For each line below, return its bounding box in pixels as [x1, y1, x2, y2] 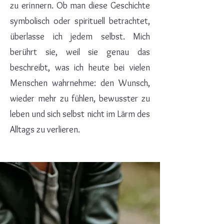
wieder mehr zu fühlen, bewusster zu [10, 93, 150, 104]
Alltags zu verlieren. [10, 124, 80, 135]
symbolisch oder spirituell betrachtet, [10, 15, 150, 26]
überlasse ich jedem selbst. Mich [10, 31, 150, 42]
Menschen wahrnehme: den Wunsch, [10, 77, 150, 88]
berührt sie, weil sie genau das [10, 46, 150, 57]
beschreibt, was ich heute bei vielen [10, 62, 150, 73]
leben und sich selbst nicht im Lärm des [10, 108, 150, 119]
